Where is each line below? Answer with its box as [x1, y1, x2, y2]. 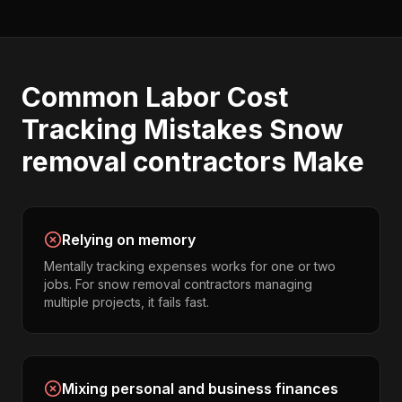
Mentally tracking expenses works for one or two [44, 258, 336, 274]
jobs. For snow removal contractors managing [44, 276, 312, 292]
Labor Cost [145, 81, 288, 113]
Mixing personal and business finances [62, 380, 338, 398]
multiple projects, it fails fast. [44, 294, 209, 310]
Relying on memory [62, 231, 196, 249]
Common [22, 81, 145, 113]
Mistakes [137, 113, 269, 145]
